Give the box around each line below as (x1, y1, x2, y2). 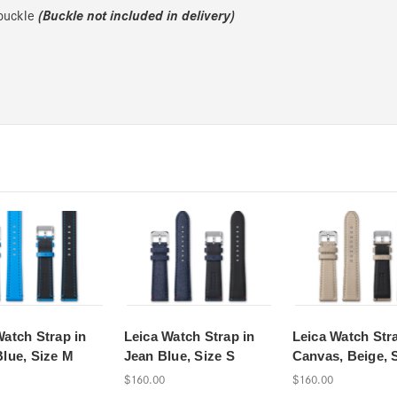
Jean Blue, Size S (123, 348, 235, 364)
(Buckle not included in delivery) (37, 4, 235, 25)
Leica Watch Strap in (123, 329, 255, 345)
